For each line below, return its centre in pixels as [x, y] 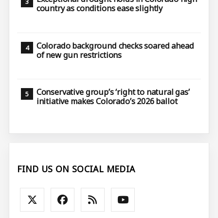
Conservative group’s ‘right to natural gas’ [113, 92]
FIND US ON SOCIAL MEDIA [76, 169]
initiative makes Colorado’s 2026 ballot [107, 101]
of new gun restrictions [79, 55]
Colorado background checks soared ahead [115, 45]
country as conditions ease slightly [100, 9]
